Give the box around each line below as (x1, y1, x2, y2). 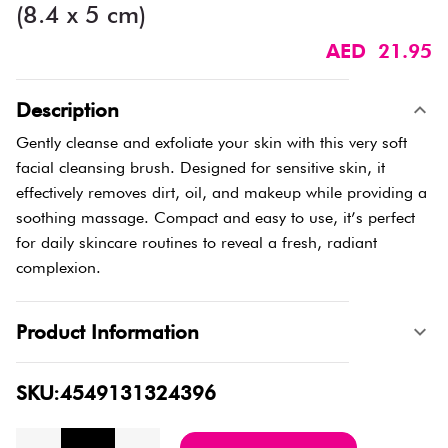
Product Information (16, 319, 199, 344)
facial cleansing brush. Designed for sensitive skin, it (16, 157, 385, 177)
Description (16, 97, 119, 122)
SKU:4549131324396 (16, 380, 216, 405)
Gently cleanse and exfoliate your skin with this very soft (16, 132, 407, 152)
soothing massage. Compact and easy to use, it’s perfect (16, 207, 415, 227)
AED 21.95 (326, 38, 432, 63)
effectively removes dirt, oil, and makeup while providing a (16, 182, 427, 202)
